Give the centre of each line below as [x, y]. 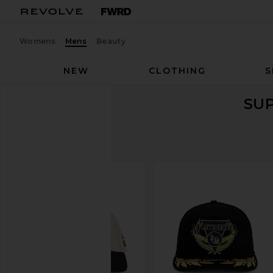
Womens [37, 41]
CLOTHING [177, 71]
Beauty [111, 41]
